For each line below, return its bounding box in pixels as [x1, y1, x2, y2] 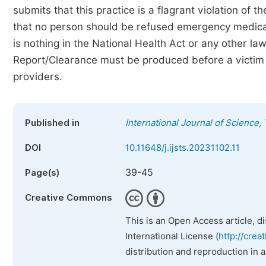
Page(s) [25, 167, 59, 178]
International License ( [125, 231, 218, 242]
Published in [25, 118, 80, 128]
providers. [13, 71, 62, 83]
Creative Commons [25, 192, 112, 203]
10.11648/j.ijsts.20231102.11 [125, 142, 240, 153]
